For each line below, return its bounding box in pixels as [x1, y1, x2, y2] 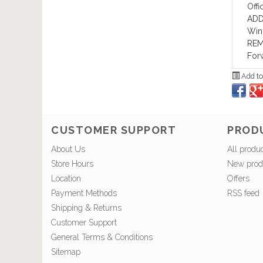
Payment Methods [51, 188, 117, 198]
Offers [227, 173, 249, 183]
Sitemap [51, 247, 80, 257]
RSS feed [227, 188, 259, 198]
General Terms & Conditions [51, 232, 153, 242]
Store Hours [51, 159, 93, 168]
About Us [51, 144, 85, 154]
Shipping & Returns [51, 203, 122, 213]
